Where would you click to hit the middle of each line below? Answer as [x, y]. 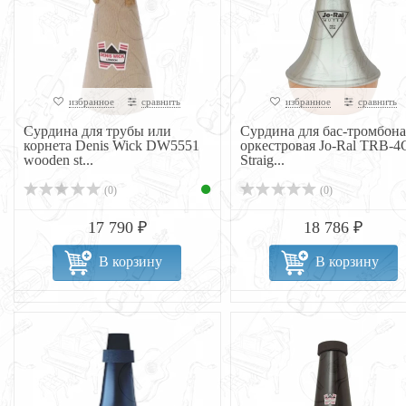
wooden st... [58, 160]
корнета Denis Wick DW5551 [111, 145]
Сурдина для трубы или [97, 131]
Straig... [262, 160]
